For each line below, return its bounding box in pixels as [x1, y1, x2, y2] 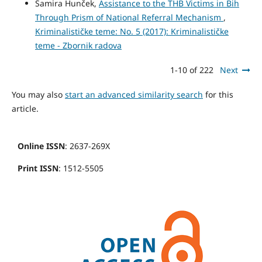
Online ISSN [18, 140, 65, 151]
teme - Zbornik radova [35, 39, 122, 51]
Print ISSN [18, 162, 58, 174]
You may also [11, 88, 65, 100]
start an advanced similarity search [64, 88, 203, 100]
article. [11, 102, 39, 114]
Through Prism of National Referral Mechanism [35, 11, 223, 23]
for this [202, 88, 233, 100]
